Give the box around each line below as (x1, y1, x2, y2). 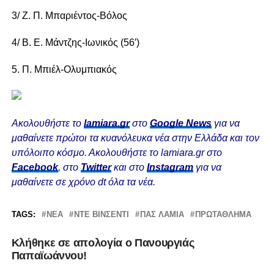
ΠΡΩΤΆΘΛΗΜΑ (194, 210, 251, 220)
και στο (111, 162, 147, 173)
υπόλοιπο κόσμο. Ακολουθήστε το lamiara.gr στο (11, 147, 222, 158)
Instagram (146, 162, 193, 173)
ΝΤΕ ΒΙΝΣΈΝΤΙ (73, 210, 129, 220)
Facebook (11, 162, 58, 173)
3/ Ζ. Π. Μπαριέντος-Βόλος (11, 10, 127, 21)
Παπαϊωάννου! (11, 250, 87, 262)
